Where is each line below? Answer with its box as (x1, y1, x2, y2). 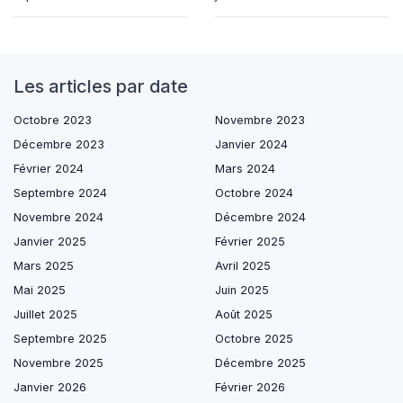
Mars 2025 (13, 258, 74, 273)
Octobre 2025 (215, 331, 293, 345)
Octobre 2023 (13, 112, 92, 127)
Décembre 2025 (215, 355, 306, 370)
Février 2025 (215, 234, 285, 248)
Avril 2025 (215, 258, 271, 273)
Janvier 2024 (215, 137, 288, 151)
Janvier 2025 (13, 234, 86, 248)
